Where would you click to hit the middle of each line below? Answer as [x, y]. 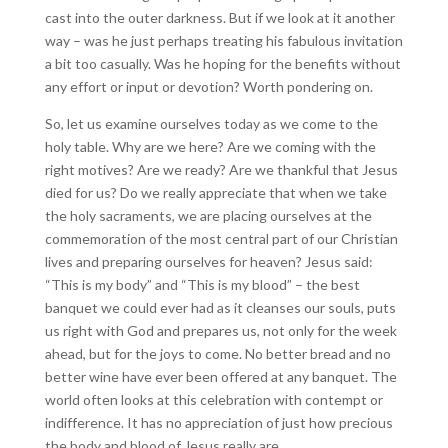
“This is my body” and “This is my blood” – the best [202, 284]
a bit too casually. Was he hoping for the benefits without [222, 63]
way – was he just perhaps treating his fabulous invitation [223, 40]
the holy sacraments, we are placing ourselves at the [208, 215]
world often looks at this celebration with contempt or [213, 399]
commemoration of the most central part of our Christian [221, 238]
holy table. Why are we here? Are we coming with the [210, 146]
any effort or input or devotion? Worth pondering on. [208, 86]
